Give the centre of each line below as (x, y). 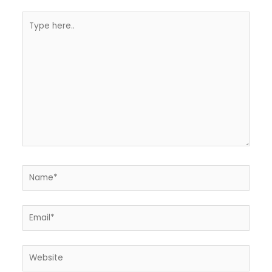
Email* (34, 212)
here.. (33, 33)
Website (39, 253)
